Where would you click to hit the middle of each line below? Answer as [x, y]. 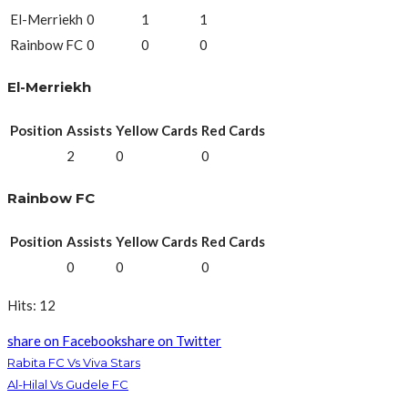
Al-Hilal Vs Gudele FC [68, 384]
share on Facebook [64, 340]
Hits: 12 [31, 305]
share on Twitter [171, 340]
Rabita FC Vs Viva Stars [74, 362]
